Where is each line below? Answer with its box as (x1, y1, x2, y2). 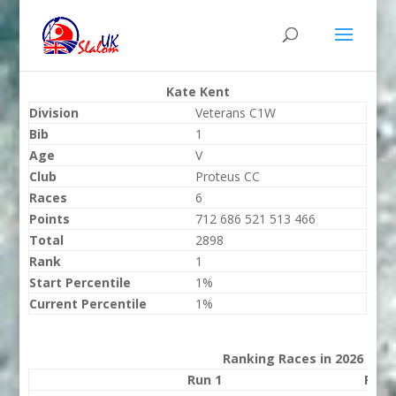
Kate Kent (165, 83, 230, 100)
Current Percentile (29, 295, 148, 312)
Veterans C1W (195, 104, 277, 121)
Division (29, 104, 80, 121)
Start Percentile (29, 274, 132, 291)
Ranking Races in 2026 (223, 350, 364, 367)
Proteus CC (195, 168, 261, 185)
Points (29, 210, 71, 227)
